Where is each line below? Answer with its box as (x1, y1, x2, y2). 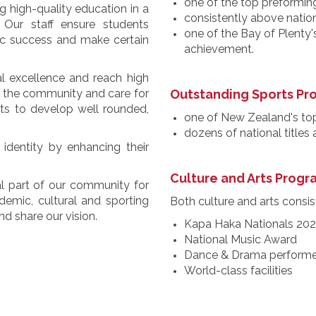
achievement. (183, 42, 254, 56)
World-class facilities (183, 263, 293, 277)
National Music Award (183, 232, 297, 246)
